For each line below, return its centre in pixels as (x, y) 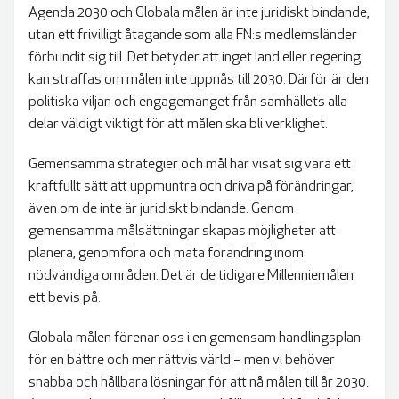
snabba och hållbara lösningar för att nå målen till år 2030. (199, 383)
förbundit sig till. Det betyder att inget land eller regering (195, 58)
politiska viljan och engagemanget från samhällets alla (188, 103)
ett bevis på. (65, 299)
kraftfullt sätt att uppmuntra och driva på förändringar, (191, 187)
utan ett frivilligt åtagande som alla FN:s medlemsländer (193, 36)
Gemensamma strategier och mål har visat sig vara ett (190, 165)
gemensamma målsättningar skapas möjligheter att (182, 232)
